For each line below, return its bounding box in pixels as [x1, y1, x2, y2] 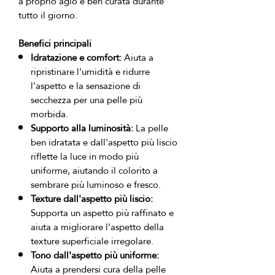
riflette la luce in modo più [31, 147, 139, 165]
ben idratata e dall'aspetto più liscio [31, 133, 177, 151]
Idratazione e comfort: [31, 48, 122, 66]
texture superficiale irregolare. [31, 232, 153, 250]
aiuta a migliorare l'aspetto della [31, 218, 164, 236]
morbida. [31, 105, 68, 123]
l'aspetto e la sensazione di [31, 77, 141, 95]
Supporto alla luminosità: [31, 119, 133, 137]
